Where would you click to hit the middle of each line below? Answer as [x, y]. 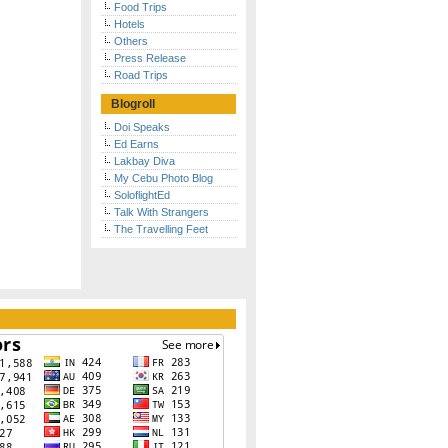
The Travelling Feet [161, 229]
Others [131, 41]
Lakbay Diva [144, 161]
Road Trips [141, 75]
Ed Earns [136, 144]
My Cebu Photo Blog [163, 178]
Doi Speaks [142, 127]
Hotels [129, 24]
